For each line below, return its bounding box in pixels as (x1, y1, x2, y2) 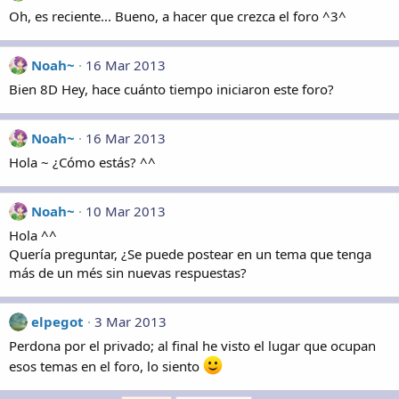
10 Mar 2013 (85, 202, 166, 220)
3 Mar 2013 (94, 313, 167, 330)
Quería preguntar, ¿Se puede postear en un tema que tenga (9, 245, 371, 263)
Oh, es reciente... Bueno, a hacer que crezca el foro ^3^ (9, 7, 346, 25)
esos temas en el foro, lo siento (9, 357, 203, 375)
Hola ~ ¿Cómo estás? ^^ (9, 153, 156, 171)
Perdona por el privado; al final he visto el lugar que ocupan (9, 337, 376, 354)
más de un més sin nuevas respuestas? (9, 264, 247, 281)
